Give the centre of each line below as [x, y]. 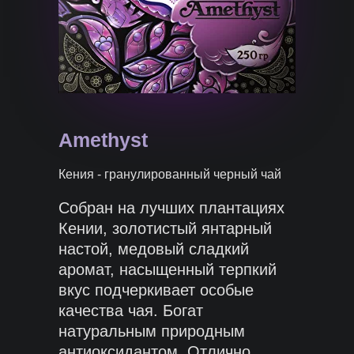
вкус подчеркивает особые [156, 290]
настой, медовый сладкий [154, 249]
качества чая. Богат [131, 311]
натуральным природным [152, 331]
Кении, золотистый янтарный [165, 228]
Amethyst [103, 140]
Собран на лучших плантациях [171, 208]
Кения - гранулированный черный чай [170, 174]
